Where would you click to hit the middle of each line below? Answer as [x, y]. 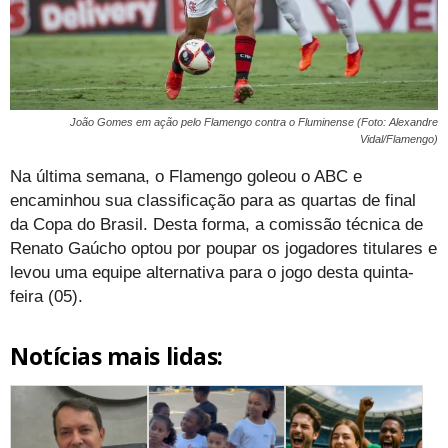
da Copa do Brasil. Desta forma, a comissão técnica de [216, 224]
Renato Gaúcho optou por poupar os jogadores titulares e [223, 248]
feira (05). [46, 296]
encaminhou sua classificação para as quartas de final [213, 200]
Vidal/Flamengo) [399, 138]
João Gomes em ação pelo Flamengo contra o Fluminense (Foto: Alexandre [254, 121]
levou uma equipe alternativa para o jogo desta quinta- [212, 272]
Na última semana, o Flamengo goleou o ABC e [186, 176]
